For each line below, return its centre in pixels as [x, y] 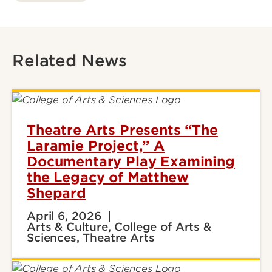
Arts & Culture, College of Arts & [119, 227]
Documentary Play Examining [131, 162]
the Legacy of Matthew [108, 178]
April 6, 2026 [64, 216]
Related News [70, 60]
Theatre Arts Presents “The [122, 130]
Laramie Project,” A [96, 146]
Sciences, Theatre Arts [91, 238]
